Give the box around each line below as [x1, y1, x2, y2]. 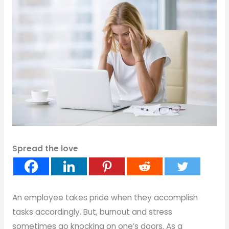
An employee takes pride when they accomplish [12, 192, 198, 203]
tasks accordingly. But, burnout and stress [12, 207, 172, 218]
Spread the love [12, 143, 78, 154]
